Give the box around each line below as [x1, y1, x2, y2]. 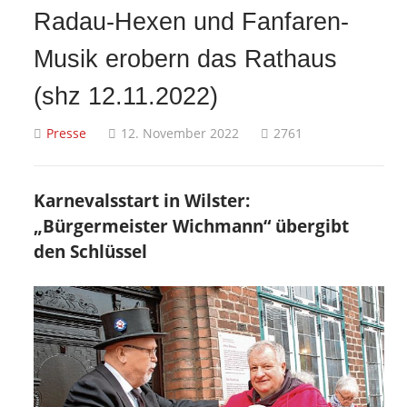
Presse [46, 124, 86, 143]
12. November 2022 [121, 124, 239, 143]
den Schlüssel [34, 240, 147, 263]
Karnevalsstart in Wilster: [34, 189, 250, 213]
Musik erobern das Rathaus [34, 45, 337, 74]
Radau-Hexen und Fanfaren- [34, 7, 349, 36]
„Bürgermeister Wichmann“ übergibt [34, 214, 349, 238]
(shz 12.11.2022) [34, 82, 218, 111]
